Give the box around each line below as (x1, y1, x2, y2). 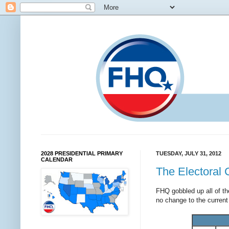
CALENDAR (41, 156, 73, 163)
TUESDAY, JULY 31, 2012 (156, 150, 221, 156)
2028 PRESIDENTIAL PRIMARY (41, 150, 123, 156)
